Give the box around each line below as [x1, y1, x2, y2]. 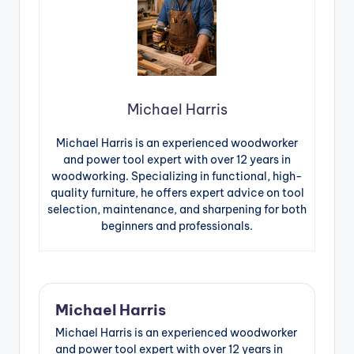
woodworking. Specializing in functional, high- [51, 168, 303, 183]
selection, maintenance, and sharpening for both [47, 201, 307, 217]
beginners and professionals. [101, 218, 253, 233]
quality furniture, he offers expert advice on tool [50, 185, 304, 200]
